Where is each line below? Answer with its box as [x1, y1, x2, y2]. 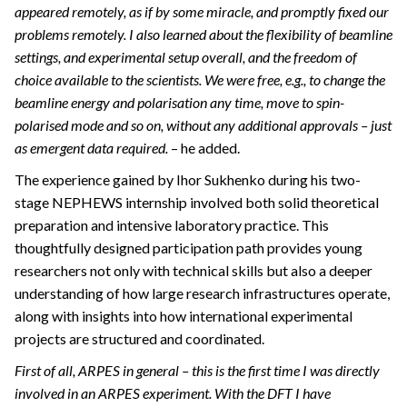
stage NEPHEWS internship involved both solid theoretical [15, 194, 379, 212]
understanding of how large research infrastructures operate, [15, 284, 390, 303]
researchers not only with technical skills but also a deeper [15, 262, 372, 280]
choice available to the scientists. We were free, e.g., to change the [15, 71, 385, 89]
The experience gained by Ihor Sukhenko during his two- [15, 171, 361, 189]
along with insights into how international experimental [15, 307, 352, 325]
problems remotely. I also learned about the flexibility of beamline [15, 25, 392, 44]
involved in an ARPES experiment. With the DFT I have [15, 384, 331, 402]
